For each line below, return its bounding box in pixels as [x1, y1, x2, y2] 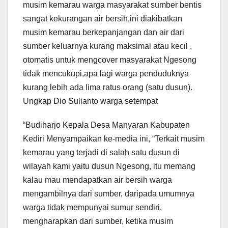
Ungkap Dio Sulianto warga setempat [23, 97, 158, 106]
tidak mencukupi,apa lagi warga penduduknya [23, 69, 189, 78]
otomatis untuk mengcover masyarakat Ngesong [23, 55, 196, 65]
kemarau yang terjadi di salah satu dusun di [23, 148, 180, 157]
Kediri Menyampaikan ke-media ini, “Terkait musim [23, 134, 205, 144]
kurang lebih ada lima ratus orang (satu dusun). [23, 83, 192, 92]
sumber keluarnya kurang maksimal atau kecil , [23, 42, 192, 51]
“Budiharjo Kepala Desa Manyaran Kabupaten [23, 121, 190, 130]
